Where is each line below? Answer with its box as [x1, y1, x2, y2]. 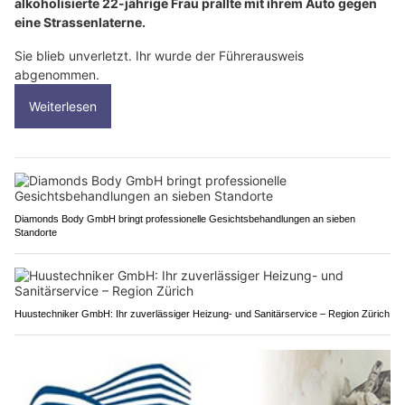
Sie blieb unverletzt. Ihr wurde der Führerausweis [14, 47, 304, 63]
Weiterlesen [29, 98, 97, 114]
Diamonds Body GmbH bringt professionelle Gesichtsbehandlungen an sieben [14, 212, 355, 224]
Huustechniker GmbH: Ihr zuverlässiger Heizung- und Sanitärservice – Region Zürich [14, 307, 390, 319]
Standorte [14, 226, 57, 238]
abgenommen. [14, 66, 99, 82]
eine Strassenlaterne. [14, 14, 146, 30]
